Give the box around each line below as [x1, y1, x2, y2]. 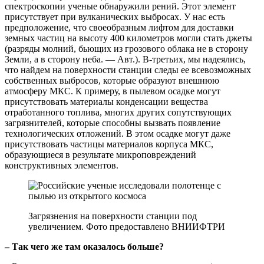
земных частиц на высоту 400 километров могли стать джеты [5, 32, 252, 43]
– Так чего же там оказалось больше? [5, 241, 164, 252]
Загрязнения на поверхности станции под [28, 210, 197, 221]
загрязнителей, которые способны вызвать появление [5, 117, 220, 128]
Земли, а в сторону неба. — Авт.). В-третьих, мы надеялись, [5, 54, 246, 64]
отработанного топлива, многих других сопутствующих [5, 107, 232, 117]
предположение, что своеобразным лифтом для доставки [5, 22, 234, 32]
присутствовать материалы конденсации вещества [5, 96, 208, 107]
